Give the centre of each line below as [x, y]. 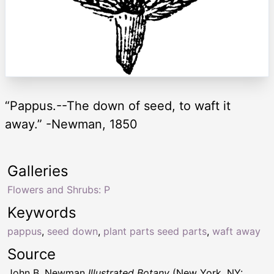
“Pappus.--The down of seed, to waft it [118, 106]
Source [31, 254]
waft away [236, 231]
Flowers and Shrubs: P [59, 189]
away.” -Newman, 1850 [71, 124]
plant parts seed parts [155, 231]
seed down [72, 231]
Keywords [42, 212]
